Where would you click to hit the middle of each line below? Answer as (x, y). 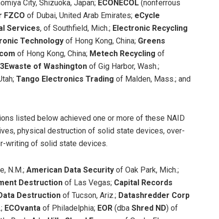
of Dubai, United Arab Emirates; (81, 16)
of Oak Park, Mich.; (146, 170)
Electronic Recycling (150, 28)
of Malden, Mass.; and (153, 79)
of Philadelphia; (69, 208)
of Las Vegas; (88, 183)
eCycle (147, 16)
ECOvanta (22, 208)
